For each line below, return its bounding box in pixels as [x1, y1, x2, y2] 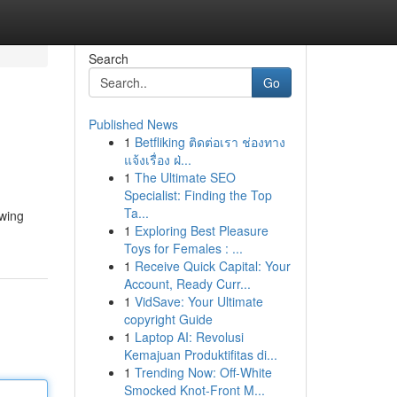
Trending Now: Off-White [134, 363, 272, 381]
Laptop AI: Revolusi [134, 328, 244, 346]
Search [88, 50, 128, 67]
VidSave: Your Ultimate [134, 292, 263, 310]
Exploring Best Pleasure [134, 222, 269, 239]
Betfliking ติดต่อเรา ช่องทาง [134, 133, 285, 151]
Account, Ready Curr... [123, 275, 251, 292]
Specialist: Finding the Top [123, 186, 272, 204]
